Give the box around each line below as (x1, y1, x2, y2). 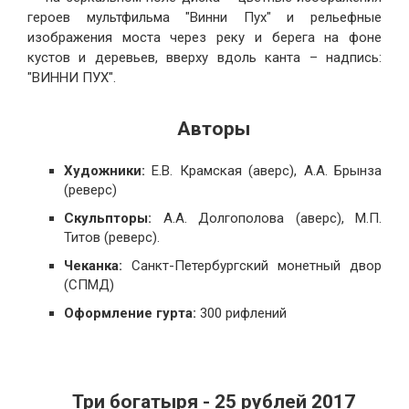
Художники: (64, 163, 145, 180)
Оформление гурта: (64, 305, 196, 322)
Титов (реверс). (64, 229, 160, 246)
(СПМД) (64, 277, 114, 294)
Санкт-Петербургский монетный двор (122, 257, 382, 275)
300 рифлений (196, 305, 298, 322)
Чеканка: (64, 257, 122, 275)
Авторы (177, 117, 250, 140)
